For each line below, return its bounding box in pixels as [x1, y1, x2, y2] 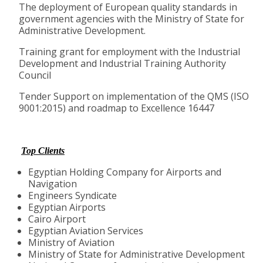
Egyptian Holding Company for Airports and [28, 165, 221, 178]
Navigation [28, 177, 77, 190]
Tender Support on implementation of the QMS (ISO [19, 89, 249, 103]
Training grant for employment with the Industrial [19, 45, 240, 58]
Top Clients [21, 145, 65, 156]
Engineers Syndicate [28, 188, 117, 202]
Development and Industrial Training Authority [19, 56, 226, 70]
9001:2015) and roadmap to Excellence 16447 [19, 101, 214, 114]
